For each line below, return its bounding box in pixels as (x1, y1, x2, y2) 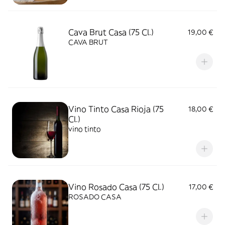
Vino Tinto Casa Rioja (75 (68, 104, 164, 114)
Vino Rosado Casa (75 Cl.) (68, 182, 164, 192)
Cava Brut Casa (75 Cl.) (68, 27, 154, 37)
